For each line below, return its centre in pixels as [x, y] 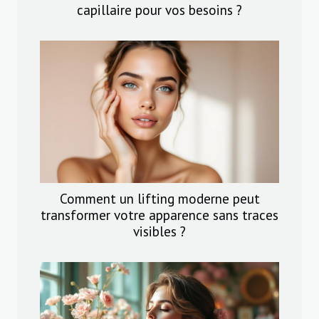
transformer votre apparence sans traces [159, 215]
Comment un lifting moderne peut [159, 199]
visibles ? [159, 231]
